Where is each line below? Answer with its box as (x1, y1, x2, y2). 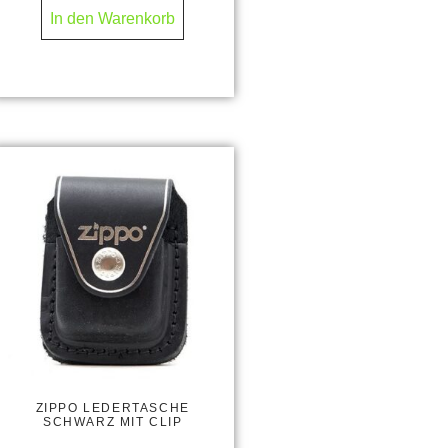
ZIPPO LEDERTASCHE (35, 401, 190, 416)
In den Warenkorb (50, 10, 176, 28)
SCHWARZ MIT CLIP (42, 415, 183, 430)
